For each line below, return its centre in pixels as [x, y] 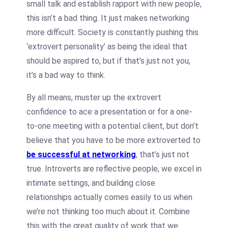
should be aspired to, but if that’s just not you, [108, 61]
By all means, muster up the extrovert [94, 97]
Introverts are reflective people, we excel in [123, 168]
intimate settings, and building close [91, 183]
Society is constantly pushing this [138, 32]
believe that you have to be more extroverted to [113, 140]
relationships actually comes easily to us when [109, 197]
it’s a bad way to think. [66, 75]
